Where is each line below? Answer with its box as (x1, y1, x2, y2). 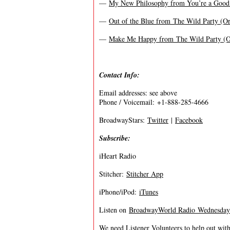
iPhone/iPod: (99, 187, 139, 197)
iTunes (139, 187, 158, 197)
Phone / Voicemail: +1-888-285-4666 (99, 97, 208, 107)
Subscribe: (99, 133, 130, 143)
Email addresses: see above (99, 88, 177, 98)
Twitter (147, 115, 168, 125)
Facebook (175, 115, 203, 125)
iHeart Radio (99, 151, 136, 161)
